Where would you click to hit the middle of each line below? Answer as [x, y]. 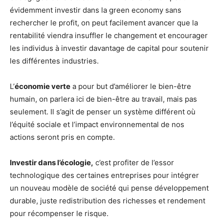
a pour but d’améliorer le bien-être [131, 86]
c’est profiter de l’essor [134, 162]
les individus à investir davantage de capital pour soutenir [109, 48]
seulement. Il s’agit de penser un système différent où [103, 111]
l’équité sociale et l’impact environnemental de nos [97, 124]
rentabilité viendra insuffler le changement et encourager [109, 35]
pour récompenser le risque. [59, 213]
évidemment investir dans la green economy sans [96, 10]
